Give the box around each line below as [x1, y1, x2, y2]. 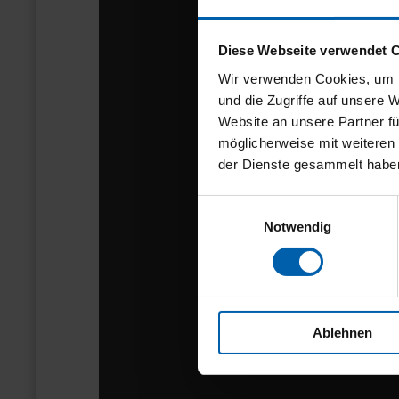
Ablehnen [313, 324, 372, 340]
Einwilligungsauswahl [197, 198, 322, 214]
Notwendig [263, 218, 332, 234]
